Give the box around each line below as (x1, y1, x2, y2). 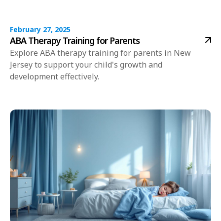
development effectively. (10, 71, 99, 82)
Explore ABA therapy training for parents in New (10, 47, 191, 59)
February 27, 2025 (10, 25, 71, 35)
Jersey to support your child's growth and (10, 59, 162, 71)
